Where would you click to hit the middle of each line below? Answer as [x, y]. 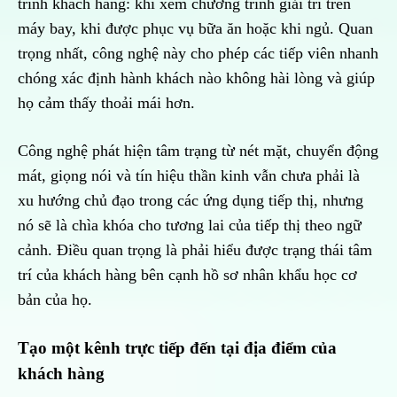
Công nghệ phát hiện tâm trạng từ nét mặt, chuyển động [198, 151]
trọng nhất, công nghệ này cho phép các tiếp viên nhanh [198, 54]
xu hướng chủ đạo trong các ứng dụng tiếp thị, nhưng [191, 201]
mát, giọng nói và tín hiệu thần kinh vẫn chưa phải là [189, 176]
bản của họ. [55, 300]
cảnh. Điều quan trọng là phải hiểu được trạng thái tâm [195, 250]
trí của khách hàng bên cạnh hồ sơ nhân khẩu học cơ [187, 275]
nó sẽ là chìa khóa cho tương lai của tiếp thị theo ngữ [190, 226]
